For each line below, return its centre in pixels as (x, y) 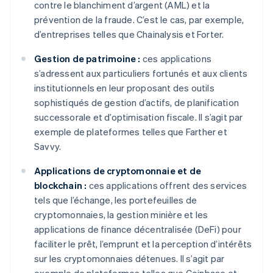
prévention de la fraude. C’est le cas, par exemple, (139, 20)
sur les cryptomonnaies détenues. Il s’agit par (129, 259)
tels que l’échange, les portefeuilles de (115, 200)
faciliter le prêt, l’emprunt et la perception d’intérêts (143, 244)
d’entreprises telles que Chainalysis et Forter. (129, 34)
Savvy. (48, 147)
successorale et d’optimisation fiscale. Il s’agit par (139, 117)
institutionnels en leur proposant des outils (124, 88)
